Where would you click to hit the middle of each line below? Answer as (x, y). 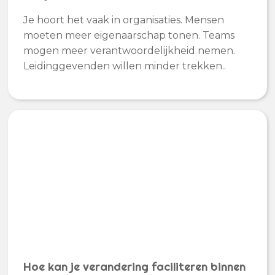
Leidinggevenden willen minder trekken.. (125, 66)
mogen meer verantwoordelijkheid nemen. (130, 51)
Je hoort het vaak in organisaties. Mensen (124, 20)
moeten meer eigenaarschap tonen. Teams (129, 36)
